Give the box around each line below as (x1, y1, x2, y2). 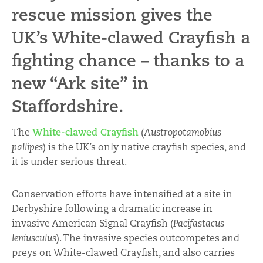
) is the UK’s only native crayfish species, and (43, 140, 246, 153)
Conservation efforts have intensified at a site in (12, 187, 232, 200)
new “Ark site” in (12, 72, 149, 95)
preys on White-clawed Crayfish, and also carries (12, 246, 235, 259)
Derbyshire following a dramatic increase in (12, 202, 213, 215)
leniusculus (12, 231, 56, 244)
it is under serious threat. (12, 155, 127, 168)
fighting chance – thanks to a (12, 49, 245, 72)
